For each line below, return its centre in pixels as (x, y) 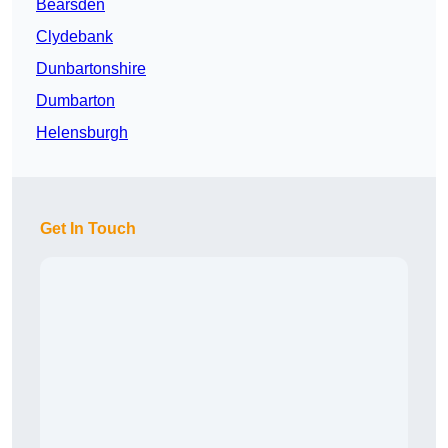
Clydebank (74, 37)
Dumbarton (75, 101)
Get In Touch (88, 229)
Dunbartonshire (91, 69)
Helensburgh (82, 133)
